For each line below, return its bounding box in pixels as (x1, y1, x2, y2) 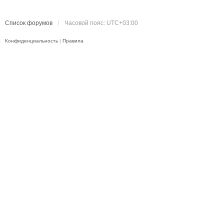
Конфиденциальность (5, 38, 58, 44)
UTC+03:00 (106, 19, 138, 27)
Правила (62, 38, 83, 44)
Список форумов (5, 19, 52, 27)
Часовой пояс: (64, 19, 106, 27)
